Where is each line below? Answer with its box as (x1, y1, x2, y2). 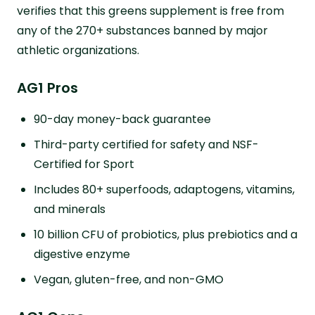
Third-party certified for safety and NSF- (34, 136, 259, 153)
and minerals (34, 200, 105, 217)
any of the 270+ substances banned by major (17, 22, 268, 39)
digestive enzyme (34, 245, 130, 262)
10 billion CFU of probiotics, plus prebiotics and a (34, 226, 297, 243)
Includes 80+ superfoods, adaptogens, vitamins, (34, 181, 295, 198)
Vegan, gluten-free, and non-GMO (34, 271, 224, 288)
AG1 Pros (17, 77, 78, 98)
